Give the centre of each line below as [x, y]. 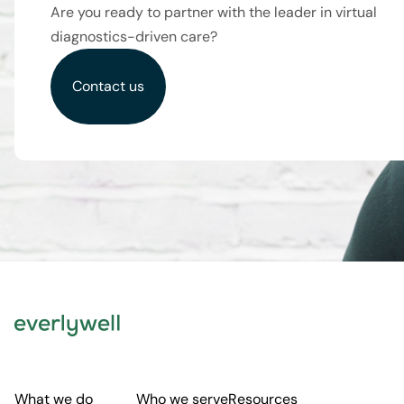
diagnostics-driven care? [134, 37]
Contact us [108, 86]
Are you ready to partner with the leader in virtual [214, 12]
